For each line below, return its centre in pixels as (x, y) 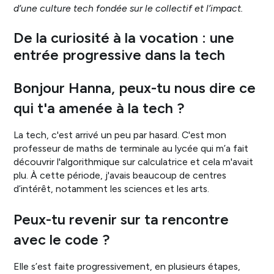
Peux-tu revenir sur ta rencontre (121, 220)
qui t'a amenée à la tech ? (99, 108)
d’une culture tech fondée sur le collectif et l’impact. (128, 8)
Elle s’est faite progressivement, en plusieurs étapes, (127, 267)
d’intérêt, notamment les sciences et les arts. (112, 188)
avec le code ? (62, 240)
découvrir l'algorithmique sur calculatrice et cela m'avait (134, 161)
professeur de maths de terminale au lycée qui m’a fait (131, 148)
